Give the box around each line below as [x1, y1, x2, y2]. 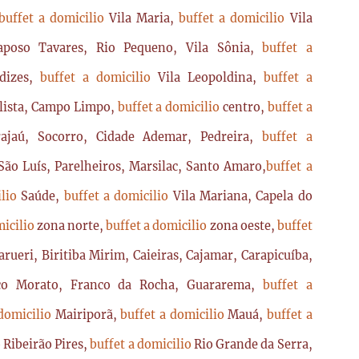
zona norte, [37, 219, 107, 233]
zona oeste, [209, 219, 277, 233]
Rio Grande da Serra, [194, 337, 313, 352]
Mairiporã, [54, 308, 121, 322]
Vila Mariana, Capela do [172, 189, 313, 204]
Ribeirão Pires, [3, 337, 91, 352]
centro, [223, 100, 268, 115]
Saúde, [21, 189, 64, 204]
